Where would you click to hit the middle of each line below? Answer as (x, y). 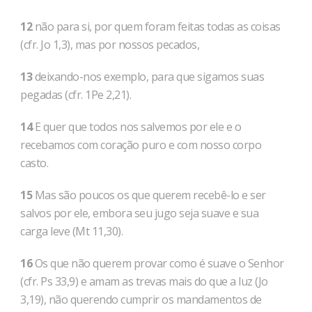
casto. (34, 163)
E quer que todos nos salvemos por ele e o (136, 127)
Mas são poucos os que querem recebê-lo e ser (149, 195)
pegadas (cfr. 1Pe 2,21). (76, 95)
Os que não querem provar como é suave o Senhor (158, 263)
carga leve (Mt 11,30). (71, 231)
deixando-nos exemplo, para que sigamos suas (148, 77)
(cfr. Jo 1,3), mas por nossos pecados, (110, 45)
